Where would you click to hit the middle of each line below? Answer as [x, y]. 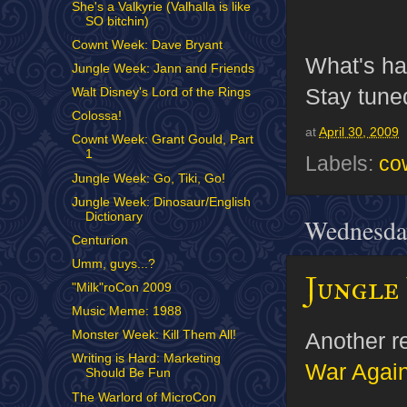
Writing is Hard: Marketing [146, 359]
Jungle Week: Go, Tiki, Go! [148, 178]
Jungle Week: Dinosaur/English [161, 202]
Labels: [342, 164]
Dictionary [114, 216]
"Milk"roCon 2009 [121, 288]
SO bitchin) [117, 21]
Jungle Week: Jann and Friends [163, 69]
